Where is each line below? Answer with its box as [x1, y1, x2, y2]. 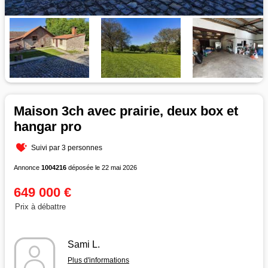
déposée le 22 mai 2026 [66, 163, 137, 171]
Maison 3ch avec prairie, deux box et [14, 103, 238, 118]
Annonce [14, 163, 41, 171]
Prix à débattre [15, 202, 66, 211]
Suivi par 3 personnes [31, 143, 103, 152]
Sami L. [68, 239, 100, 249]
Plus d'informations [68, 255, 129, 264]
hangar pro [14, 118, 81, 134]
